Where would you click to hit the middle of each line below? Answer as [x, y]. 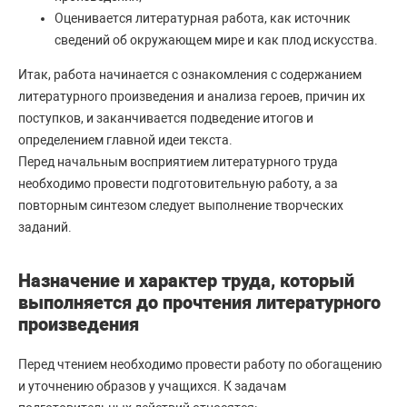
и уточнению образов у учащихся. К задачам [152, 387]
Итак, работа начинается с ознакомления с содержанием [190, 75]
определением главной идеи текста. [127, 140]
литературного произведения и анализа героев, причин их [192, 97]
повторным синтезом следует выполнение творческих [181, 206]
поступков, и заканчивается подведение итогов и [166, 119]
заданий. [46, 228]
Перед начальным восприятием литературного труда [178, 162]
